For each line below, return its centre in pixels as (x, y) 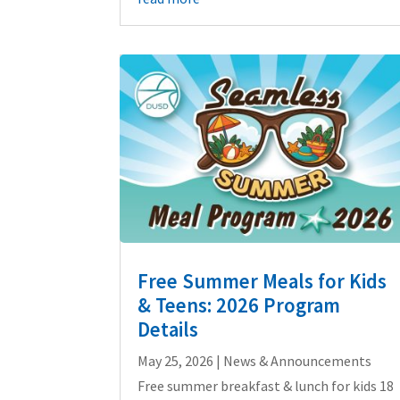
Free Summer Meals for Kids (262, 281)
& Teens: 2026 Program (239, 305)
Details (168, 329)
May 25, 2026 (176, 360)
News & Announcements (298, 360)
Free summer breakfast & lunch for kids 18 (266, 385)
